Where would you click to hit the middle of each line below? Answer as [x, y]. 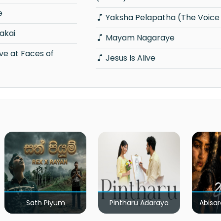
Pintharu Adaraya [139, 203]
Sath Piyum [45, 203]
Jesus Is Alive [130, 58]
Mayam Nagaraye [140, 37]
